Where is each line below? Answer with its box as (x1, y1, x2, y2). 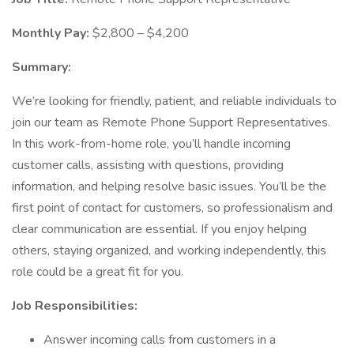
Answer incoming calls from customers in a (43, 331, 276, 348)
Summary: (12, 58, 71, 76)
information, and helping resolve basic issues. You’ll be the (12, 178, 326, 195)
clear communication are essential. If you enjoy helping (12, 220, 307, 238)
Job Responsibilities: (12, 297, 137, 314)
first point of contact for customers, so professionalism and (12, 199, 333, 217)
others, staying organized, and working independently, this (12, 242, 326, 259)
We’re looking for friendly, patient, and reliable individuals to (12, 92, 337, 110)
